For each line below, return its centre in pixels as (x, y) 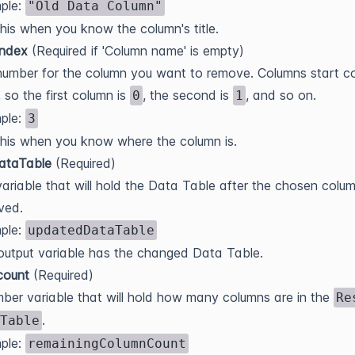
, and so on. (281, 95)
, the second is (188, 95)
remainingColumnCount (107, 343)
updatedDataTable (91, 230)
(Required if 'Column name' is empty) (136, 50)
